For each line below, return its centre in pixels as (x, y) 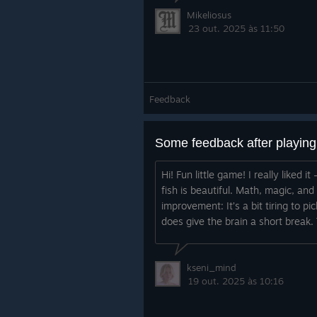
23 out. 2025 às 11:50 (236, 28)
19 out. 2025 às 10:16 (236, 281)
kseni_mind (212, 267)
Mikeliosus (209, 15)
